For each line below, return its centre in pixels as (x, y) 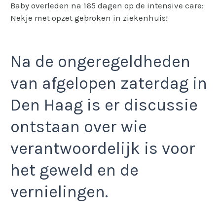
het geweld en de (74, 170)
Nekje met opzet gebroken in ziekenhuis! (89, 18)
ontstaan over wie (79, 127)
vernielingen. (59, 192)
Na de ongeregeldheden (100, 62)
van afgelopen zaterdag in (109, 84)
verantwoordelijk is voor (103, 149)
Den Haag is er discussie (104, 105)
